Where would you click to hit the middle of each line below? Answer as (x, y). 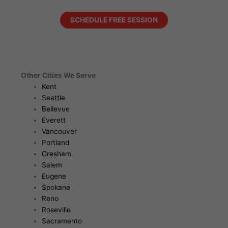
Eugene (54, 176)
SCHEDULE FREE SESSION (114, 20)
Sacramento (62, 221)
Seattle (53, 98)
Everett (53, 120)
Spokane (56, 188)
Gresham (56, 154)
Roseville (56, 210)
